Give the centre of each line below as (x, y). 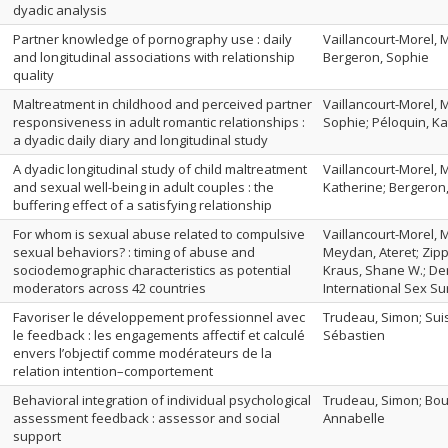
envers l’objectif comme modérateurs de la (142, 353)
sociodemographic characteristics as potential (152, 270)
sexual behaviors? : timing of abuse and (134, 252)
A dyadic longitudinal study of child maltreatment (160, 169)
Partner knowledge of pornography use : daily (152, 39)
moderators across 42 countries (109, 288)
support (37, 436)
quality (33, 75)
